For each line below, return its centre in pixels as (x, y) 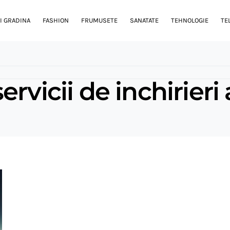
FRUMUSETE (99, 20)
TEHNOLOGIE (190, 20)
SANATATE (144, 20)
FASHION (56, 20)
